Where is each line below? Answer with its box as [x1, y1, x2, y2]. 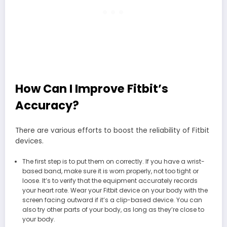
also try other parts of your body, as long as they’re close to [22, 205, 204, 214]
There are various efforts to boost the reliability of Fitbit [15, 126, 209, 136]
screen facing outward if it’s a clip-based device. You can [22, 195, 202, 204]
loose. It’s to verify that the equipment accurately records [22, 176, 198, 185]
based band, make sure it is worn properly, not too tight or [22, 166, 199, 175]
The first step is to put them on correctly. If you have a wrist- [22, 157, 205, 166]
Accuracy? [15, 97, 79, 113]
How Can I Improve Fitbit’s [15, 80, 168, 97]
